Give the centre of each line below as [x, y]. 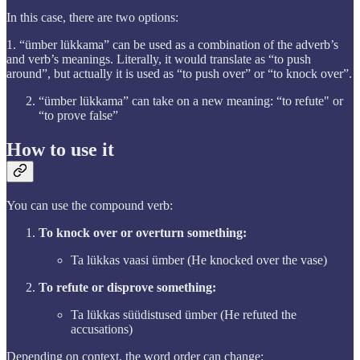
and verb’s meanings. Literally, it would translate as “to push [159, 59]
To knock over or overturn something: [143, 233]
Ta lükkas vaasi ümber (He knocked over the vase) [199, 260]
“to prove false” [78, 116]
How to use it [60, 150]
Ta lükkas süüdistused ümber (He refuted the [184, 315]
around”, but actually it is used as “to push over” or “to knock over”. [179, 74]
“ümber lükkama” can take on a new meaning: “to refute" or [191, 101]
